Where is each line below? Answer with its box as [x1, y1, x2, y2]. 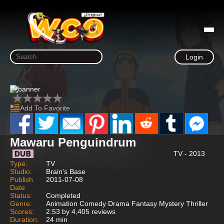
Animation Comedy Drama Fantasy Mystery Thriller [46, 199, 208, 207]
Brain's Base [46, 167, 85, 175]
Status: [10, 191, 32, 199]
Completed [46, 191, 80, 199]
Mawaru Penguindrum [10, 135, 136, 149]
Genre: [10, 199, 32, 207]
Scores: [10, 207, 34, 215]
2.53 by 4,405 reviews [46, 207, 115, 215]
